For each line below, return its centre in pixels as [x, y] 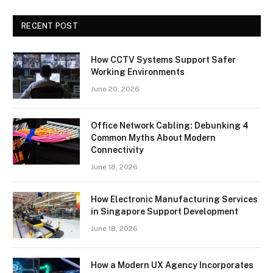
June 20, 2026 [115, 89]
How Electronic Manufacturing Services [174, 199]
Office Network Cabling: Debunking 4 [170, 125]
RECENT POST [50, 26]
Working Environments [138, 72]
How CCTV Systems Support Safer [163, 59]
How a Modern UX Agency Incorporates [172, 265]
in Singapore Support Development [165, 211]
